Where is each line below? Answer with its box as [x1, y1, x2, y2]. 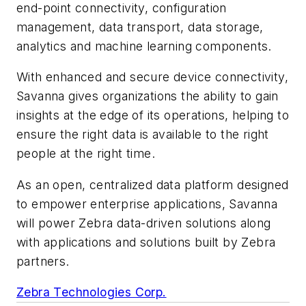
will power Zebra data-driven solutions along [16, 215, 271, 230]
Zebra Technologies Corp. [16, 285, 167, 300]
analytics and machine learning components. [16, 38, 272, 53]
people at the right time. [16, 146, 155, 161]
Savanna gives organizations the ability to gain [16, 89, 279, 104]
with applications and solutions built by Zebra [16, 234, 276, 249]
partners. [16, 253, 70, 268]
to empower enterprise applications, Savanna [16, 196, 278, 211]
